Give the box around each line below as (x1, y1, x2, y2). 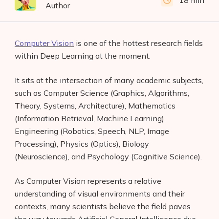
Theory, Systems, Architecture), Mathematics (15, 101, 175, 110)
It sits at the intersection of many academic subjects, (15, 75, 203, 85)
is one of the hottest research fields (74, 38, 203, 48)
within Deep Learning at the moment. (15, 51, 151, 61)
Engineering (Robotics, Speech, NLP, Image (15, 126, 169, 136)
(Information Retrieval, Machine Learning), (15, 113, 166, 123)
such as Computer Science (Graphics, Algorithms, (15, 88, 189, 98)
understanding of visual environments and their (15, 189, 185, 198)
